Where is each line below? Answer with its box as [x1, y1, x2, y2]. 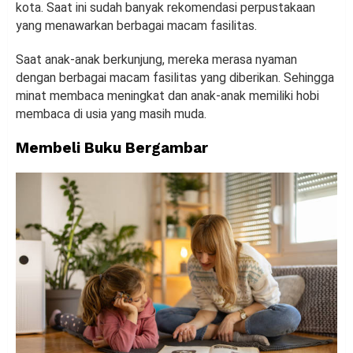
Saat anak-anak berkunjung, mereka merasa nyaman [16, 52, 297, 68]
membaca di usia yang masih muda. [16, 106, 206, 122]
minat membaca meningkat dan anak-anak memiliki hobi [16, 88, 319, 104]
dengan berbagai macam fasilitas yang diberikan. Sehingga [16, 70, 334, 86]
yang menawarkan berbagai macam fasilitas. [16, 18, 257, 34]
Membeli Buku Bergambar [16, 139, 208, 158]
